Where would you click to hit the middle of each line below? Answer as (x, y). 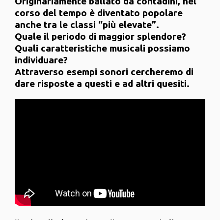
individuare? (41, 60)
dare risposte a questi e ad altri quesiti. (102, 84)
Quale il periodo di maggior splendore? (100, 37)
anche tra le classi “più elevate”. (87, 25)
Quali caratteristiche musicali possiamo (102, 48)
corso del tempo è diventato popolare (99, 13)
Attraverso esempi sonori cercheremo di (104, 72)
